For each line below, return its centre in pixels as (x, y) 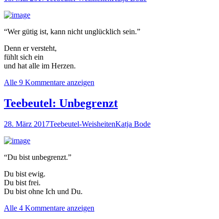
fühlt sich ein (24, 57)
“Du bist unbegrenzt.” (38, 157)
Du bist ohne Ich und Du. (43, 191)
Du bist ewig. (25, 174)
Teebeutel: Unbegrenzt (61, 103)
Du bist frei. (22, 182)
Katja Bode (133, 124)
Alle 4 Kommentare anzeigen (49, 208)
